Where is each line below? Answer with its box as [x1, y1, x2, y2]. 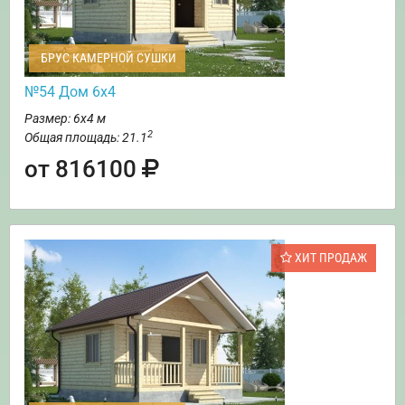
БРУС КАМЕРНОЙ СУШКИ [38, 51, 176, 66]
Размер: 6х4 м [24, 111, 106, 127]
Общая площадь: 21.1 [24, 130, 147, 146]
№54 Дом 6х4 [24, 83, 116, 101]
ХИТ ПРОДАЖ [292, 250, 367, 266]
